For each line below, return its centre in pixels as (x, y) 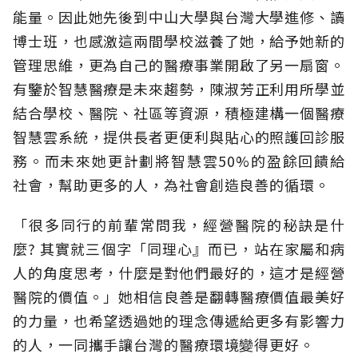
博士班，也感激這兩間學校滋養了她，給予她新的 (179, 40)
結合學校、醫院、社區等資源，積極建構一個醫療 (179, 112)
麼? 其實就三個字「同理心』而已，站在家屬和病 (179, 248)
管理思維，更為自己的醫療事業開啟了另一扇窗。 (179, 64)
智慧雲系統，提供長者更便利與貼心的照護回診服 (179, 136)
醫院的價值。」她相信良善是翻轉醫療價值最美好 (179, 296)
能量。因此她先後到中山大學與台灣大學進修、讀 (179, 16)
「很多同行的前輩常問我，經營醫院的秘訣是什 (179, 224)
